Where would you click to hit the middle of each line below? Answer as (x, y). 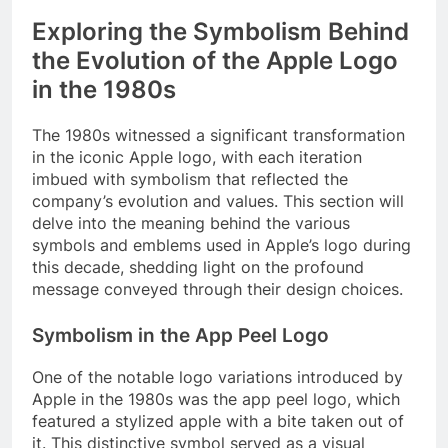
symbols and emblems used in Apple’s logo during (221, 245)
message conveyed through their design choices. (217, 289)
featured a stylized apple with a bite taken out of (218, 421)
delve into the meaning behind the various (191, 223)
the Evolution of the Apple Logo (215, 61)
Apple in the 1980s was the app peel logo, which (216, 399)
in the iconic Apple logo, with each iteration (197, 157)
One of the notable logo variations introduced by (217, 377)
